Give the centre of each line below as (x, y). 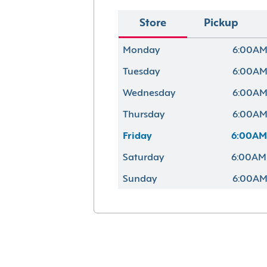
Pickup (221, 24)
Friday (137, 136)
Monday (141, 50)
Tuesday (141, 72)
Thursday (143, 115)
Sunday (139, 179)
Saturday (143, 158)
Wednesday (149, 93)
